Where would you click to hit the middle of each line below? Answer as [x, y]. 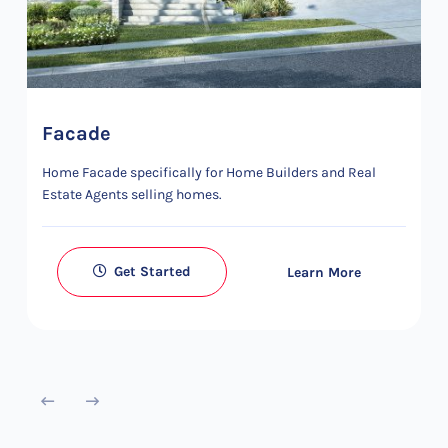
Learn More [324, 272]
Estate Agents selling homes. [132, 194]
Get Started [150, 271]
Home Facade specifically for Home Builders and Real [209, 172]
